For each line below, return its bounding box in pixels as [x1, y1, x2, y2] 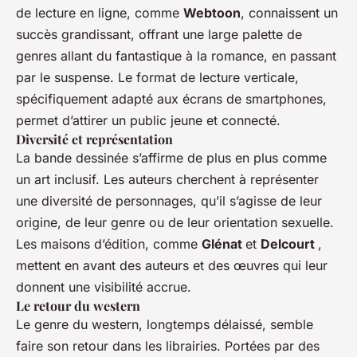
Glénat [202, 235, 245, 252]
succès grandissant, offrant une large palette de [16, 25, 302, 42]
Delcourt [261, 235, 318, 252]
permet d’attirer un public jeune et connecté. [16, 112, 280, 128]
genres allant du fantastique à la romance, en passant [16, 47, 336, 64]
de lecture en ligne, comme [16, 4, 183, 21]
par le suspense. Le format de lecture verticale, [16, 69, 299, 85]
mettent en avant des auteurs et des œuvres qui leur [16, 257, 328, 273]
